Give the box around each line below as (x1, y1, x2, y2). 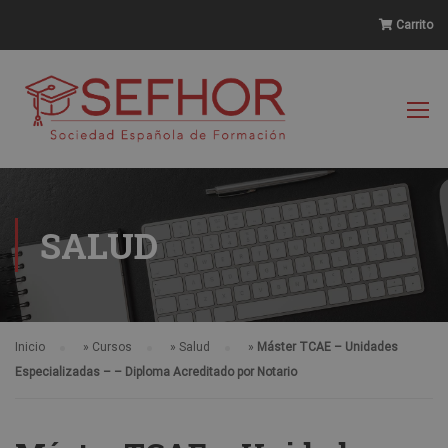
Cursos (92, 340, 132, 354)
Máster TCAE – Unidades (257, 340, 398, 354)
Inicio (15, 340, 45, 354)
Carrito (393, 18, 433, 32)
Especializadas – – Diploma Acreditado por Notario (15, 365, 297, 379)
